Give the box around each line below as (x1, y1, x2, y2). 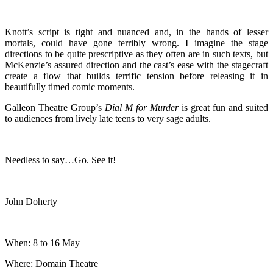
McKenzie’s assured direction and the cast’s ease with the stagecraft (5, 59, 268, 70)
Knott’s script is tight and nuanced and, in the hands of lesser (5, 26, 268, 37)
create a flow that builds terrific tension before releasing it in (5, 70, 268, 81)
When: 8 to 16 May (5, 237, 80, 248)
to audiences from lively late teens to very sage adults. (5, 113, 211, 124)
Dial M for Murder (105, 102, 179, 113)
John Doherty (5, 196, 57, 207)
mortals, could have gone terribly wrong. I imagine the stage (5, 37, 268, 48)
